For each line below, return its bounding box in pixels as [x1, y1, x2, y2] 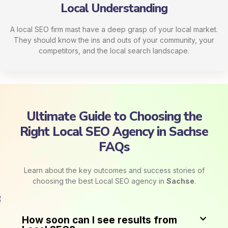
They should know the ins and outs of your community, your [14, 36, 214, 45]
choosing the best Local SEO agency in [32, 177, 166, 186]
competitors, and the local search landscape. [39, 46, 189, 55]
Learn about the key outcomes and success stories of [23, 166, 205, 175]
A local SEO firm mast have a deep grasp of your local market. [10, 25, 218, 34]
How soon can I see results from [22, 214, 177, 226]
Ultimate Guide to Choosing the [26, 108, 202, 126]
